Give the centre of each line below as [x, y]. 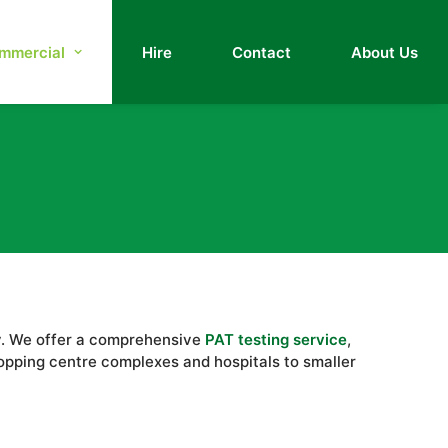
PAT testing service [276, 339]
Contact [261, 52]
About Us [384, 52]
